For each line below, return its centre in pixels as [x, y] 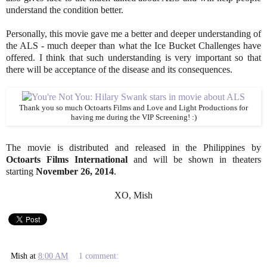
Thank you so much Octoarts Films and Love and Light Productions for [133, 108]
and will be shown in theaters [194, 160]
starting [21, 172]
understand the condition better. [66, 10]
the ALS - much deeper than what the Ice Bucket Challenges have [133, 45]
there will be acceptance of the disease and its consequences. [119, 69]
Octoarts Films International [67, 160]
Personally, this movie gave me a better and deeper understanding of [133, 33]
